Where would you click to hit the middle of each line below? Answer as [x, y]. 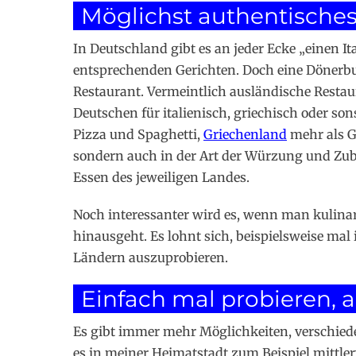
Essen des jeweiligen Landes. [161, 178]
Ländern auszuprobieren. [151, 258]
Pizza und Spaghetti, [138, 135]
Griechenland [245, 135]
